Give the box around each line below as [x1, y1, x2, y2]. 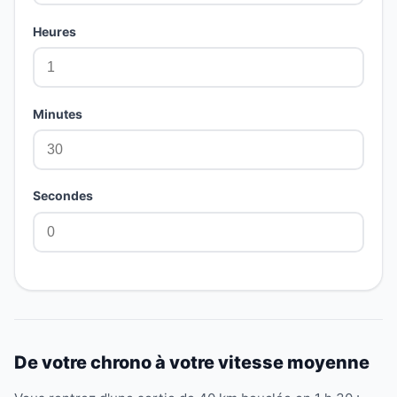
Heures [33, 23, 76, 39]
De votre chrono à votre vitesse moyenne [14, 352, 370, 374]
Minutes [33, 105, 82, 121]
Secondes [33, 188, 93, 204]
